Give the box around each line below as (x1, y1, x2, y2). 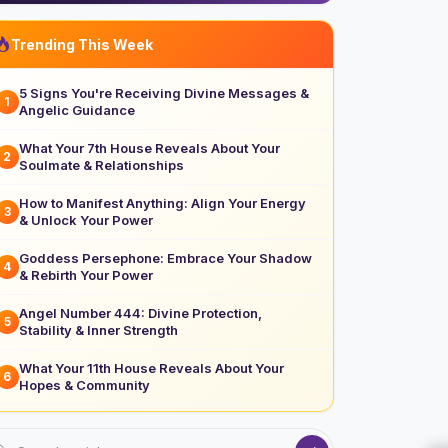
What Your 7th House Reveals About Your (19, 139, 280, 156)
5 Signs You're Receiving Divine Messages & (19, 84, 309, 101)
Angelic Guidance (19, 101, 135, 118)
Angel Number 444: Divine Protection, (19, 304, 262, 321)
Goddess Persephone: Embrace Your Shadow (19, 249, 312, 266)
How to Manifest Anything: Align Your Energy (19, 194, 306, 211)
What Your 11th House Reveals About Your (19, 359, 284, 376)
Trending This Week (11, 35, 153, 53)
